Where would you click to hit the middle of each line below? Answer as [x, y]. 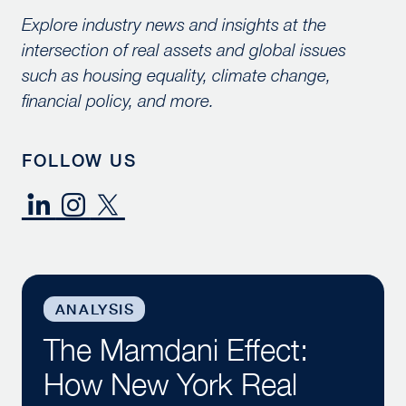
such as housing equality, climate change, [176, 75]
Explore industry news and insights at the [174, 24]
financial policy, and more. [117, 100]
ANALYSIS [95, 309]
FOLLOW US [79, 160]
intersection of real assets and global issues [184, 49]
